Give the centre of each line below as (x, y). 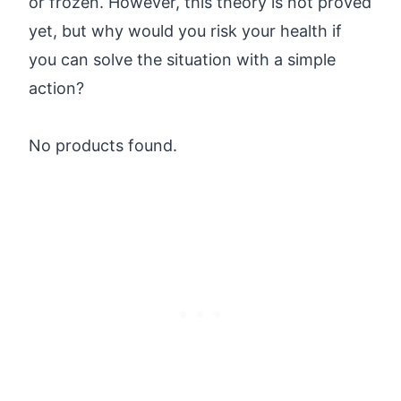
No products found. (103, 145)
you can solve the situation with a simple (182, 59)
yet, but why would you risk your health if (185, 30)
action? (56, 88)
